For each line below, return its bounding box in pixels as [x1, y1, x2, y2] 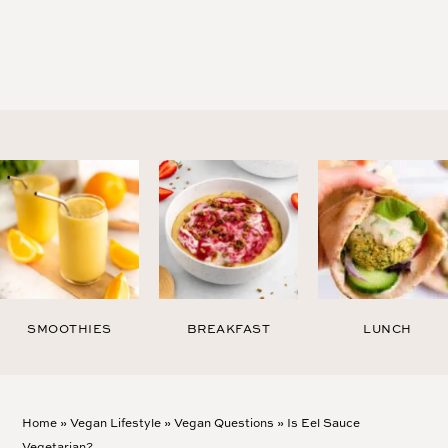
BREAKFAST [186, 320, 271, 337]
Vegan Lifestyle [70, 414, 162, 431]
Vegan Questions [174, 414, 275, 431]
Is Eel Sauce [287, 414, 361, 431]
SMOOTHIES [27, 320, 112, 337]
